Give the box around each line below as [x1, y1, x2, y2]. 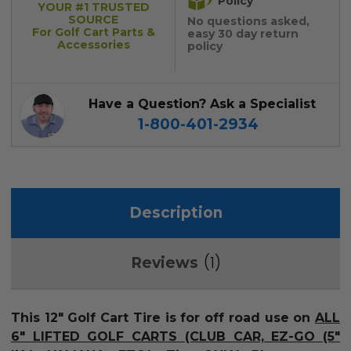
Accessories [56, 38, 130, 52]
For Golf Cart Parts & [31, 25, 155, 40]
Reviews [130, 254, 198, 273]
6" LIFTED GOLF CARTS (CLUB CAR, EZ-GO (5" [11, 329, 340, 345]
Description [128, 204, 223, 223]
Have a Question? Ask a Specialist [88, 96, 316, 112]
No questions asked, [187, 14, 309, 29]
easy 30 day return [187, 27, 299, 42]
